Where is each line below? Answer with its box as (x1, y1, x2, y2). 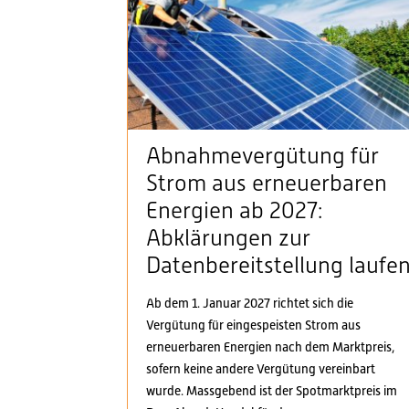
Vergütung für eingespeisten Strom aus (146, 318, 361, 333)
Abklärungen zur (146, 225, 310, 251)
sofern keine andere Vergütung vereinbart (146, 362, 375, 377)
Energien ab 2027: (146, 198, 322, 224)
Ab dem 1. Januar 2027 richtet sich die (146, 296, 353, 311)
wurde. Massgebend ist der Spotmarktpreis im (146, 383, 397, 399)
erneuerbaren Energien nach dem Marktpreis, (146, 340, 394, 355)
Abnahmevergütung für (146, 143, 379, 169)
